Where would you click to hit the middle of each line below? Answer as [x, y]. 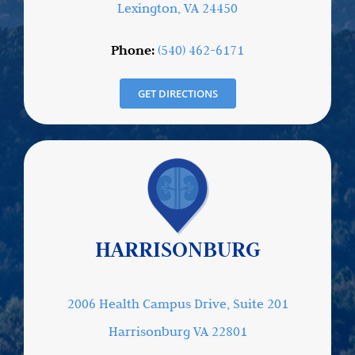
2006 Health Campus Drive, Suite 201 [177, 303]
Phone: [134, 50]
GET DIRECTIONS [177, 93]
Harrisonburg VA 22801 [177, 331]
